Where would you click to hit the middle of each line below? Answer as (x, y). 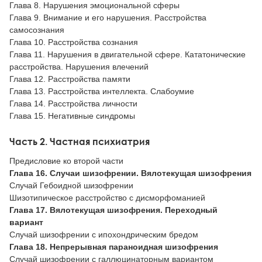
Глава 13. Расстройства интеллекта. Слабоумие (102, 91)
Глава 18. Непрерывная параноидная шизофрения (114, 247)
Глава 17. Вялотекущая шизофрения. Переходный (113, 210)
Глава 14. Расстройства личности (73, 103)
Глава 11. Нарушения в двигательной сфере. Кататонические (127, 54)
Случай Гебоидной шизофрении (71, 186)
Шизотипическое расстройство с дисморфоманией (107, 198)
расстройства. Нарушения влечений (79, 66)
